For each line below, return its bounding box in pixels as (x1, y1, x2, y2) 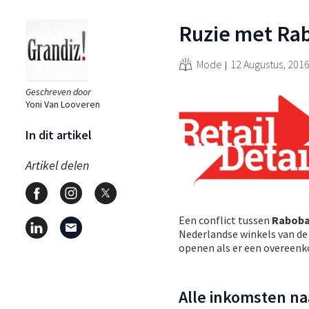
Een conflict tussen (179, 212, 272, 227)
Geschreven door (26, 85, 91, 98)
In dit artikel (26, 126, 92, 143)
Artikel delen (26, 157, 89, 173)
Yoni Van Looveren (26, 97, 100, 110)
